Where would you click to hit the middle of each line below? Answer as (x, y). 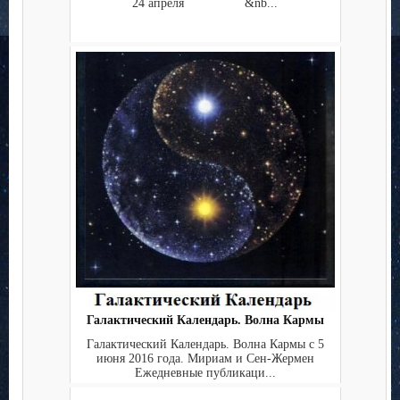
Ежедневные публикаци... (205, 372)
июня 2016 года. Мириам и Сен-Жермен (205, 358)
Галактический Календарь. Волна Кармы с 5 (205, 344)
